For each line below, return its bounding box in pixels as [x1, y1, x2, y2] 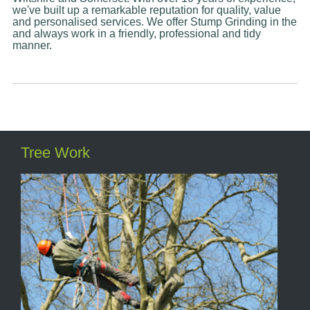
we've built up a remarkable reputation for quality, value [12, 4, 281, 17]
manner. [12, 39, 52, 52]
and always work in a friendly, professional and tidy [12, 28, 261, 40]
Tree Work [21, 143, 91, 161]
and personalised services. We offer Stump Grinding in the [12, 16, 297, 28]
